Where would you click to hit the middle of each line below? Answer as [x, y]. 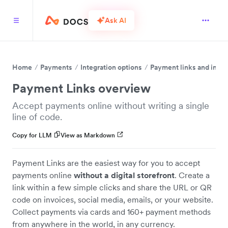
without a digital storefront [124, 175]
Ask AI [116, 20]
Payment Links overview [81, 88]
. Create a [192, 175]
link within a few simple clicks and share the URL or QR [112, 187]
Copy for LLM [32, 135]
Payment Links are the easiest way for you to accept [106, 163]
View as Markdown [88, 135]
